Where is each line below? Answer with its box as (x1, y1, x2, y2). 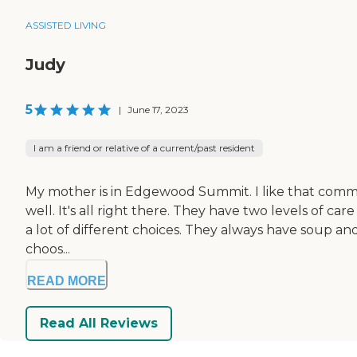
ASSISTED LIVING (25, 18, 106, 31)
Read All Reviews (40, 316, 158, 331)
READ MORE (27, 273, 106, 288)
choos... (25, 241, 70, 257)
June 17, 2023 (127, 103, 189, 116)
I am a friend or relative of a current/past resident (33, 141, 255, 154)
